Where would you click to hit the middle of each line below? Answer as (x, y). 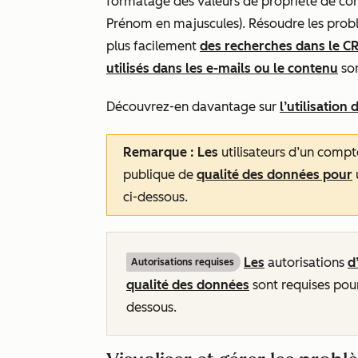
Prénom (129, 24)
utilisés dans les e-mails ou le (197, 68)
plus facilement (153, 46)
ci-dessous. (155, 197)
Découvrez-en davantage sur (193, 107)
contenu (313, 68)
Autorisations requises (183, 262)
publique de (160, 175)
